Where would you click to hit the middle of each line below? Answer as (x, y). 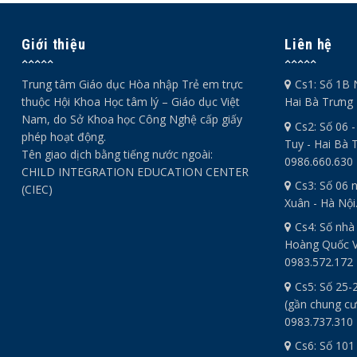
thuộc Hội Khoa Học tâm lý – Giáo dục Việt (131, 102)
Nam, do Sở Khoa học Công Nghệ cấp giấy (132, 120)
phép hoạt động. (64, 137)
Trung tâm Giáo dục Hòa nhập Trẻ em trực (132, 84)
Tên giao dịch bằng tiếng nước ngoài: (117, 155)
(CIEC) (37, 190)
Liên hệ (309, 45)
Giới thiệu (54, 45)
